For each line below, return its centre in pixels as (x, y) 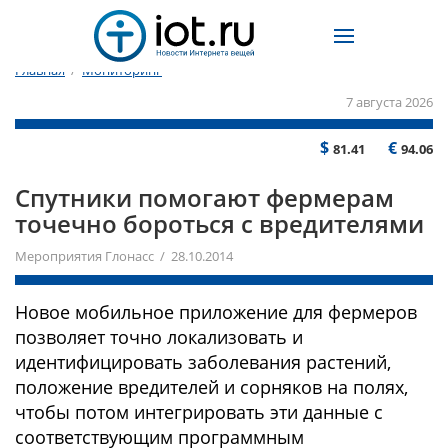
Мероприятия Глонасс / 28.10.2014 (124, 256)
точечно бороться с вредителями (219, 223)
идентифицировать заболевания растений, (203, 362)
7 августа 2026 (389, 102)
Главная (40, 70)
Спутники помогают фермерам (204, 197)
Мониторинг (122, 70)
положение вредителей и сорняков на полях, (211, 387)
